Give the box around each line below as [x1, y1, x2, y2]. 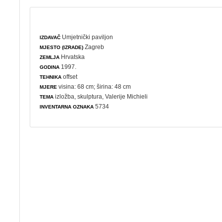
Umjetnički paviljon [62, 33, 113, 41]
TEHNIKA [40, 74, 62, 80]
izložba [55, 93, 75, 100]
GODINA [40, 64, 60, 70]
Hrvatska [59, 53, 85, 60]
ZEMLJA [40, 54, 60, 60]
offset [61, 73, 78, 80]
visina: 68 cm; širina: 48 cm [57, 83, 131, 90]
